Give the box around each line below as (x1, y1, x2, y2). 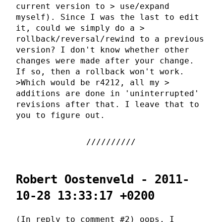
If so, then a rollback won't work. (16, 67, 184, 77)
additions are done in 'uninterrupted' (16, 89, 199, 99)
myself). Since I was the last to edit (16, 12, 199, 22)
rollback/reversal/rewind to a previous (16, 34, 204, 44)
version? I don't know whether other (16, 45, 189, 55)
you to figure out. (16, 111, 105, 120)
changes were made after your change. (16, 56, 194, 66)
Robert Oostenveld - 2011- (16, 172, 189, 187)
